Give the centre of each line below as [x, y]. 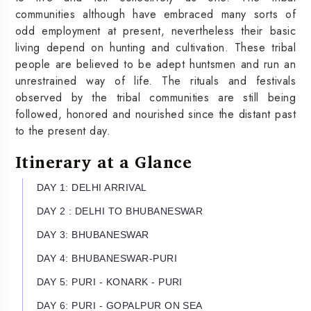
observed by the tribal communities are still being [155, 97]
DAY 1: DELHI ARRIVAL [92, 187]
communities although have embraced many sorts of [155, 14]
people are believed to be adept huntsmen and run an [155, 64]
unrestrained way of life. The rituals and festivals [155, 81]
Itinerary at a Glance [104, 161]
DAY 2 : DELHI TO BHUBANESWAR [120, 211]
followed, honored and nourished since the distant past [155, 114]
